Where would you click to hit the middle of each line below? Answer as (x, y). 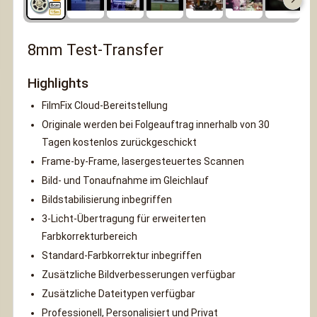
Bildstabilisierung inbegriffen (107, 200)
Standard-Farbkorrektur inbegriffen (122, 255)
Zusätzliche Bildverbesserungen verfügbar (139, 275)
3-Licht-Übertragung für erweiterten (124, 219)
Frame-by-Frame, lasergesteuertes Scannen (143, 161)
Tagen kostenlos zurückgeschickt (119, 142)
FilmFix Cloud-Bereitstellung (105, 105)
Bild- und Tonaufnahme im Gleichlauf (125, 180)
